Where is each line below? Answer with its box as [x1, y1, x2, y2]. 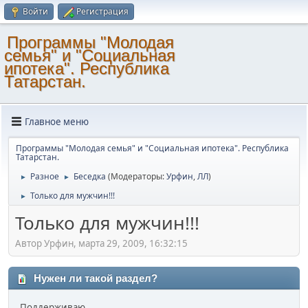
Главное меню [25, 115, 89, 128]
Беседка [74, 170, 106, 182]
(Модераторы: [108, 170, 166, 182]
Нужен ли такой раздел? [31, 272, 157, 284]
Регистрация [76, 5, 129, 17]
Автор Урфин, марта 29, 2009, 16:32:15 [15, 236, 188, 250]
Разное [30, 170, 59, 182]
